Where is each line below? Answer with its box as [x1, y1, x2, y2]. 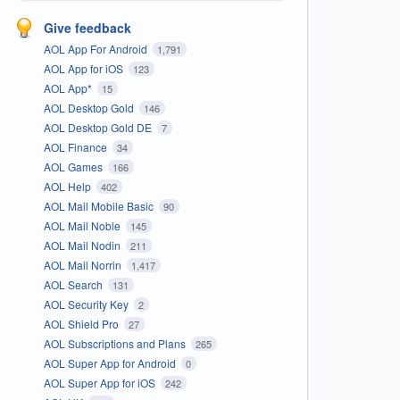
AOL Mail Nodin [43, 237, 123, 253]
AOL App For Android [43, 40, 150, 56]
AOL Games [43, 158, 105, 174]
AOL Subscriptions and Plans [43, 335, 188, 351]
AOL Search [43, 276, 105, 292]
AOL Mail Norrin [43, 256, 124, 272]
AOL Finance [43, 138, 110, 154]
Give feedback [43, 18, 131, 37]
